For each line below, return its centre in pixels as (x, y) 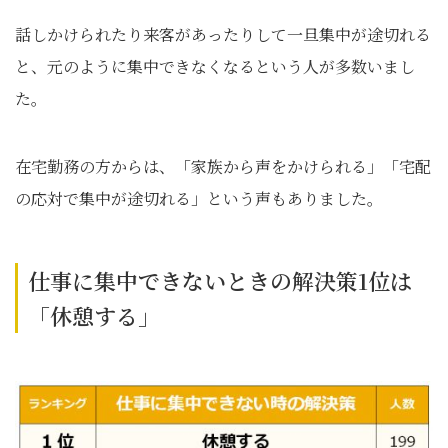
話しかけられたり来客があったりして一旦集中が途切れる (223, 35)
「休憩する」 (94, 316)
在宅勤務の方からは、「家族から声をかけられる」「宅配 (223, 167)
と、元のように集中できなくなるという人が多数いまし (215, 67)
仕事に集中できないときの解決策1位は (220, 281)
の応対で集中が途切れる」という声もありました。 (199, 199)
